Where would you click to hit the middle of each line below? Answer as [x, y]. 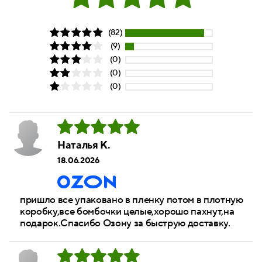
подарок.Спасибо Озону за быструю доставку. [125, 223]
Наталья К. [84, 146]
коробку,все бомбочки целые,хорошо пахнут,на [127, 211]
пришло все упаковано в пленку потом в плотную [132, 200]
